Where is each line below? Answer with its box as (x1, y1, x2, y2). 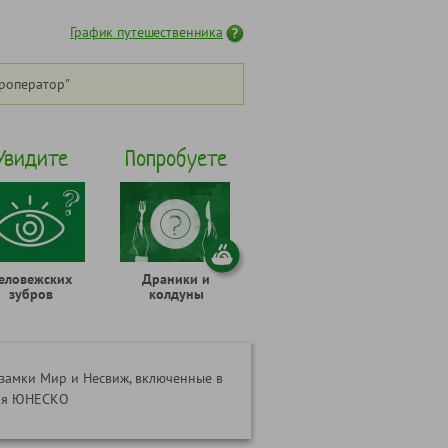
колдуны (148, 284, 204, 303)
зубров (9, 284, 53, 303)
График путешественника (70, 22, 223, 41)
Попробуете (125, 142, 227, 173)
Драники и (142, 269, 210, 288)
